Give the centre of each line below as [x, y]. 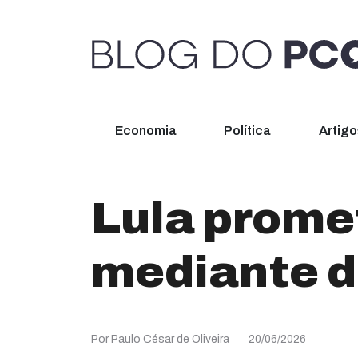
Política [248, 131]
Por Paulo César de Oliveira [160, 339]
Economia [145, 131]
